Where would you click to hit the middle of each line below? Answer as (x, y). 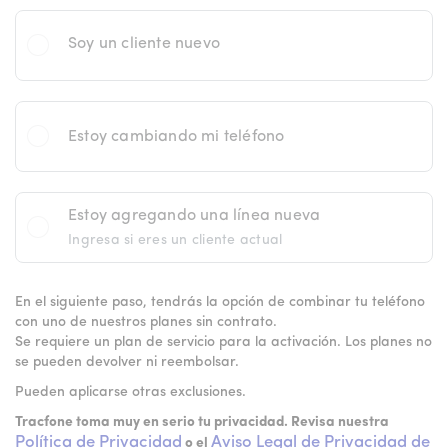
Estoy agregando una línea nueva (194, 215)
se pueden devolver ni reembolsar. (127, 362)
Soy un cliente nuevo (144, 44)
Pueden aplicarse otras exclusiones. (130, 392)
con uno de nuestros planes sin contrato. (146, 322)
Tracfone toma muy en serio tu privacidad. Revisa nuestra (202, 422)
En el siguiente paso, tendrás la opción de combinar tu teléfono (220, 302)
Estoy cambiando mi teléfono (176, 136)
